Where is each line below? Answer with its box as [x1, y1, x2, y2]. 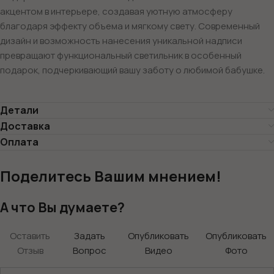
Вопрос [72, 243, 106, 257]
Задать [73, 229, 105, 242]
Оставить [10, 229, 50, 242]
